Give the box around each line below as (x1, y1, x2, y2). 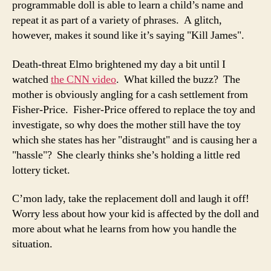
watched (12, 72, 51, 87)
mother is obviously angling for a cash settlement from (12, 87, 248, 102)
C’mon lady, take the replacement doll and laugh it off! (12, 192, 252, 206)
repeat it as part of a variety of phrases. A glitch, (12, 13, 222, 27)
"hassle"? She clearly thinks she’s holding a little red (12, 148, 240, 162)
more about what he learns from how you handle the (12, 222, 237, 236)
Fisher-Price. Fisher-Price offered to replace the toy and (12, 102, 255, 117)
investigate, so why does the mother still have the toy (12, 117, 241, 132)
